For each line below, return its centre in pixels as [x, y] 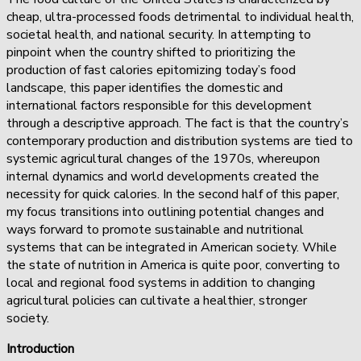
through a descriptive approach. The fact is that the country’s [178, 123]
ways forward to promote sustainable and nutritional [155, 229]
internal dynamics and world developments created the [163, 176]
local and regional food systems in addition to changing [161, 282]
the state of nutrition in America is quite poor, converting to [173, 265]
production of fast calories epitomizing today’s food [151, 70]
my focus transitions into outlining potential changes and [165, 212]
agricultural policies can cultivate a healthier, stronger [157, 300]
